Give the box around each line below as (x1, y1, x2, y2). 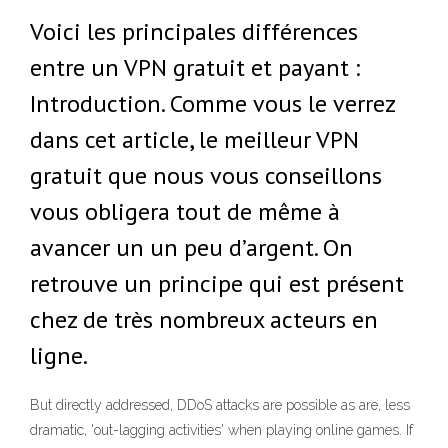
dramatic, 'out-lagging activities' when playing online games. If (30, 422, 413, 439)
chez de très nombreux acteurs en (30, 304, 378, 335)
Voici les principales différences (30, 16, 358, 47)
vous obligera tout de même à (30, 196, 340, 227)
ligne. (30, 340, 88, 371)
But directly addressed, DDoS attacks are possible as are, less (30, 397, 410, 414)
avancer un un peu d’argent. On (30, 232, 353, 263)
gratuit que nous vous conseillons (30, 160, 382, 191)
